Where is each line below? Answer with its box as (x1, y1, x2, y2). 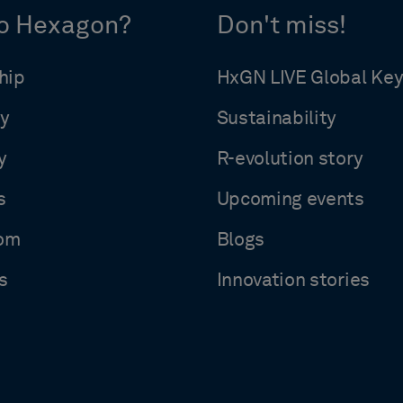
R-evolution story (216, 149, 363, 169)
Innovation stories (216, 271, 370, 291)
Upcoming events (216, 190, 364, 210)
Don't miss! (216, 13, 346, 40)
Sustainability (216, 109, 337, 129)
